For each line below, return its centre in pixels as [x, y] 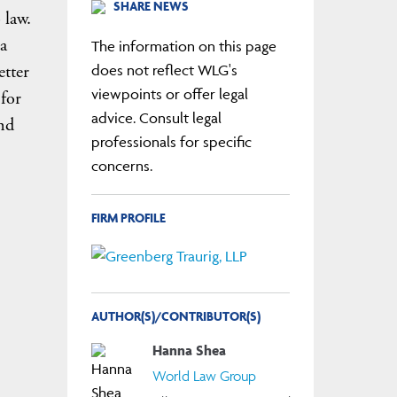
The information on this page [183, 46]
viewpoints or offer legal [169, 93]
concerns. [121, 165]
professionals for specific [171, 141]
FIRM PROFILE [128, 217]
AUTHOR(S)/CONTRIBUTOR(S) [175, 316]
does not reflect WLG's [164, 70]
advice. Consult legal [156, 117]
